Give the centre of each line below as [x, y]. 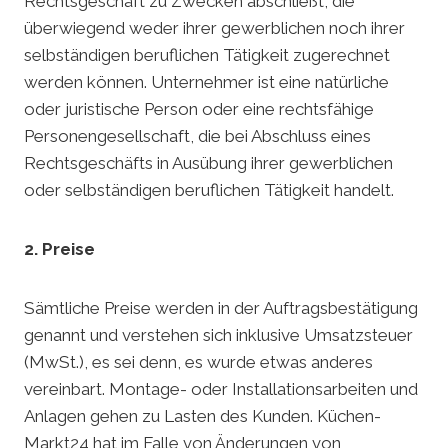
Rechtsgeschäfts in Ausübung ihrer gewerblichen [208, 163]
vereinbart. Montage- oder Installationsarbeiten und [221, 389]
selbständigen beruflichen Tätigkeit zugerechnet [207, 55]
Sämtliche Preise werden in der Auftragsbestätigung [221, 308]
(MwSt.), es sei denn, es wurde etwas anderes [198, 362]
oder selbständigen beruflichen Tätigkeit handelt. [209, 190]
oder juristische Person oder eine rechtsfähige [199, 109]
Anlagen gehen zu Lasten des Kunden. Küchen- [202, 416]
